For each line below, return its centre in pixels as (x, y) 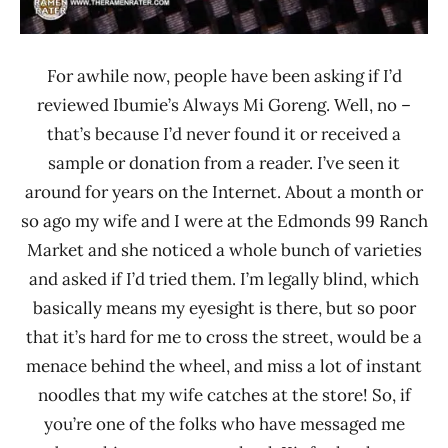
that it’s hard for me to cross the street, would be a (224, 336)
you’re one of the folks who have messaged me (224, 423)
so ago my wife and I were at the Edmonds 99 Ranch (224, 220)
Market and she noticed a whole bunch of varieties (224, 249)
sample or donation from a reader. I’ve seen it (224, 162)
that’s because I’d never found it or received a (224, 133)
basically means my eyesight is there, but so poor (224, 307)
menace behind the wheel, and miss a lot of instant (224, 365)
